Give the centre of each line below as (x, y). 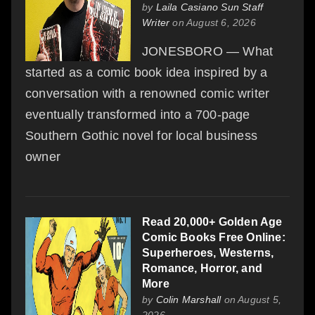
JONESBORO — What (208, 51)
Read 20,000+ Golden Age (212, 221)
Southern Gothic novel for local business (142, 135)
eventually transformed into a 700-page (138, 114)
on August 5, (251, 299)
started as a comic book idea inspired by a (147, 72)
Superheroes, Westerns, (208, 252)
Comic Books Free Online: (214, 237)
